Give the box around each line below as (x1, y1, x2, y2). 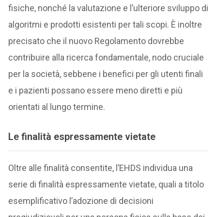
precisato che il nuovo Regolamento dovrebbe (8, 35, 185, 46)
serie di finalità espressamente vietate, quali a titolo (8, 179, 204, 190)
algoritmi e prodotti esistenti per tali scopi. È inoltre (8, 19, 202, 30)
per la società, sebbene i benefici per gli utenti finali (8, 68, 203, 79)
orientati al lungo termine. (8, 101, 106, 112)
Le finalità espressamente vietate (8, 130, 156, 142)
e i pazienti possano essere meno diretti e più (8, 85, 183, 95)
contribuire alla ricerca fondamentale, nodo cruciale (8, 52, 204, 62)
